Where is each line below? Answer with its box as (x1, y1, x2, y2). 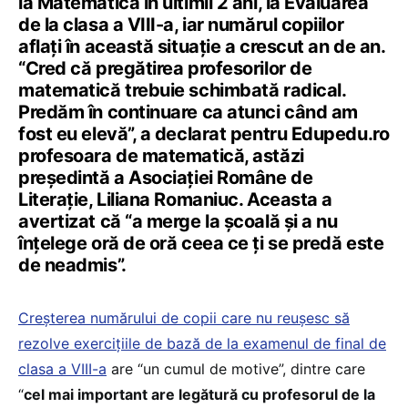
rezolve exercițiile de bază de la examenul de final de (18, 334, 386, 353)
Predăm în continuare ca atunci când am (18, 101, 358, 124)
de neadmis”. (18, 254, 127, 277)
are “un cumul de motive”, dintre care (107, 360, 365, 379)
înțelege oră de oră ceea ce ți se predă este (18, 232, 384, 255)
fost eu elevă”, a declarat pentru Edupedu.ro (18, 123, 390, 146)
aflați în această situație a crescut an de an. (18, 36, 385, 58)
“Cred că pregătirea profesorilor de (18, 57, 312, 80)
